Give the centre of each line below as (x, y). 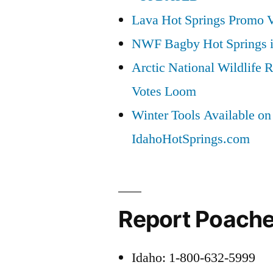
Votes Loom (164, 91)
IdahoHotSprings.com (191, 139)
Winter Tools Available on (202, 115)
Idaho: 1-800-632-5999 (194, 257)
